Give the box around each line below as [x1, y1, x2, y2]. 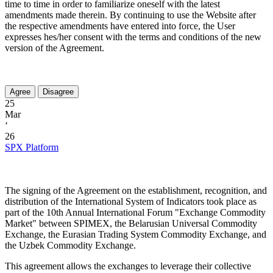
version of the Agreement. [5, 43, 104, 54]
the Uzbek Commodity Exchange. [5, 240, 138, 251]
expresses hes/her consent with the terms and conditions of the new [5, 32, 261, 43]
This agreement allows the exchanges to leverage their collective [5, 261, 251, 272]
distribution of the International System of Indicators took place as [5, 196, 257, 207]
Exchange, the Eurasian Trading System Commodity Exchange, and [5, 229, 266, 240]
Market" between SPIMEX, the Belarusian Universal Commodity [5, 218, 257, 229]
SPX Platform [5, 142, 58, 153]
